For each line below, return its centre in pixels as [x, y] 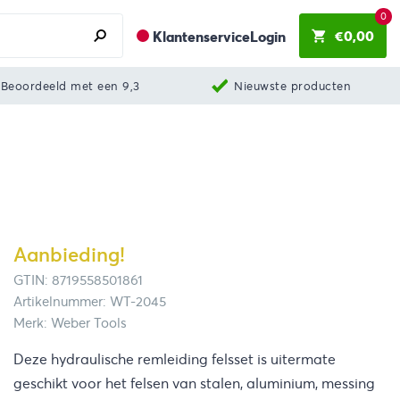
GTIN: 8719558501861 [78, 281]
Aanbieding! [69, 255]
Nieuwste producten [293, 86]
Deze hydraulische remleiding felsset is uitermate [175, 359]
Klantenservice [201, 37]
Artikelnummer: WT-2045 [90, 302]
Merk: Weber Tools [70, 324]
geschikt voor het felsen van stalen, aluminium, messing [194, 383]
